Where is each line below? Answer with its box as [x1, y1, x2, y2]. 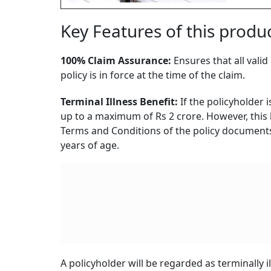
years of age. [60, 139, 119, 152]
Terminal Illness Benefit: [60, 95, 178, 109]
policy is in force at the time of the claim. [60, 68, 245, 82]
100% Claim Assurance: [60, 54, 171, 68]
